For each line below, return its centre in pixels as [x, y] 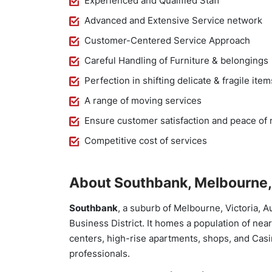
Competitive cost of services [146, 141]
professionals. [100, 253]
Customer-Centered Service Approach [167, 40]
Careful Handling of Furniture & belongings [176, 60]
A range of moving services [143, 100]
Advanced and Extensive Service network [173, 20]
